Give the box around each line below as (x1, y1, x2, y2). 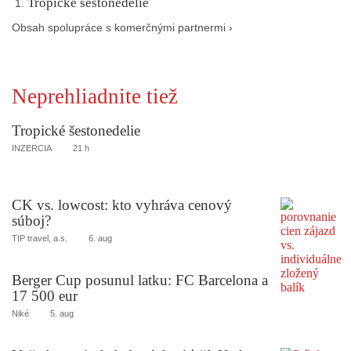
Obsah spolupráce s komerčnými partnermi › (12, 21, 233, 34)
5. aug (50, 309, 74, 319)
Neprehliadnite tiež (12, 84, 178, 108)
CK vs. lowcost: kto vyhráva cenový (12, 197, 232, 214)
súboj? (12, 212, 51, 230)
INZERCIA (12, 143, 52, 153)
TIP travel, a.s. (12, 233, 67, 244)
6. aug (89, 233, 112, 244)
